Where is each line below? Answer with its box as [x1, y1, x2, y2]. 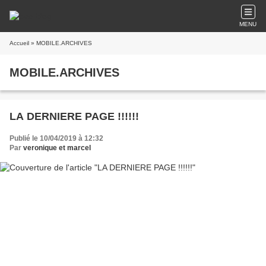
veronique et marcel [23, 144, 91, 152]
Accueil [9, 40, 29, 46]
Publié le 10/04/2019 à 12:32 [9, 134, 103, 142]
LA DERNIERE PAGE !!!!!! [9, 110, 139, 122]
